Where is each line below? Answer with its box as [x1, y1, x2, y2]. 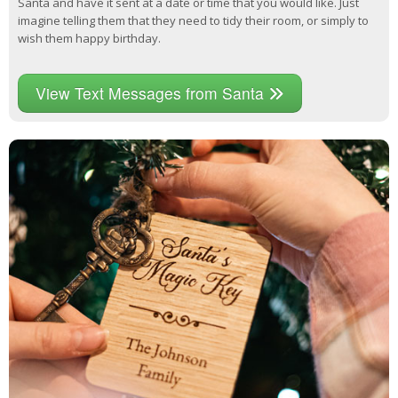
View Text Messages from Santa [36, 82, 268, 105]
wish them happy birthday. [18, 30, 161, 47]
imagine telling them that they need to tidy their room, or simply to [18, 12, 369, 29]
